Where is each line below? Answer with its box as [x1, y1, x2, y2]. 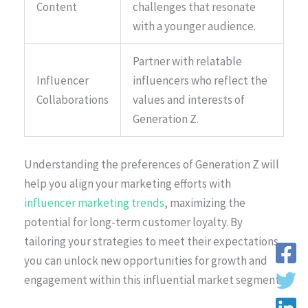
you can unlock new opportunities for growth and [24, 252, 267, 268]
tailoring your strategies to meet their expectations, [24, 233, 282, 249]
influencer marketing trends [24, 195, 164, 210]
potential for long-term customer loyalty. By [24, 214, 243, 230]
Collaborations [36, 92, 109, 108]
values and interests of [133, 92, 245, 108]
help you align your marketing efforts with [24, 175, 231, 191]
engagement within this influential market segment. [24, 272, 282, 287]
